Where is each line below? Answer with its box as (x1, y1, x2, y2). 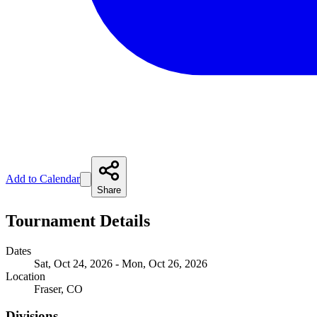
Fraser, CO (34, 282, 83, 295)
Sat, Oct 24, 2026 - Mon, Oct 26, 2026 (34, 257, 207, 270)
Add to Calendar (6, 172, 80, 185)
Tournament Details (6, 211, 150, 230)
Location (6, 270, 45, 282)
